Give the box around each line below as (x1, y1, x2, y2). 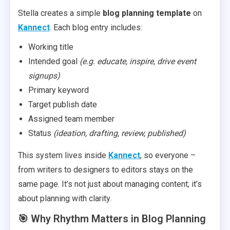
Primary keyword (28, 85, 89, 95)
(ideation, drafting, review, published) (53, 128, 186, 138)
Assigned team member (28, 114, 114, 124)
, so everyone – (140, 150, 196, 160)
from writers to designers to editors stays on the (18, 165, 193, 175)
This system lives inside (18, 150, 108, 160)
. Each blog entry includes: (50, 23, 142, 32)
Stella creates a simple (18, 8, 103, 18)
